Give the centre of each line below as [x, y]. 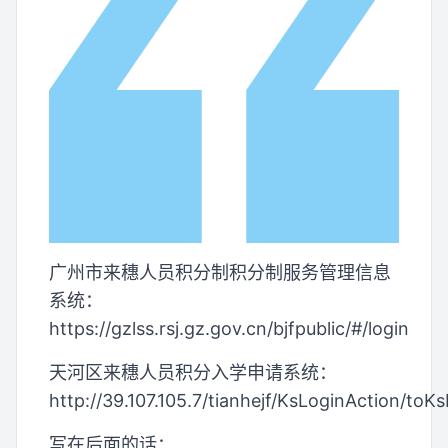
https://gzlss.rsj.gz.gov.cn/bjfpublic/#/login [229, 328]
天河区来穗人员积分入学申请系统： [193, 372]
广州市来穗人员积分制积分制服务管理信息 [220, 272]
